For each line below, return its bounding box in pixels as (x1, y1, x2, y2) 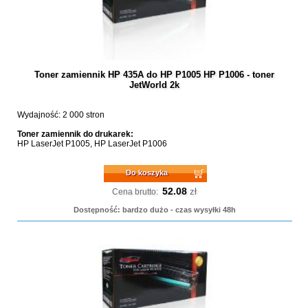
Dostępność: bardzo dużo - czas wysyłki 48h (73, 206, 236, 214)
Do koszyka (126, 168, 168, 177)
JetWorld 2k (129, 80, 180, 90)
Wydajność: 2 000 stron (16, 110, 104, 120)
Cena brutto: (112, 187, 159, 197)
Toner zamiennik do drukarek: (16, 129, 133, 139)
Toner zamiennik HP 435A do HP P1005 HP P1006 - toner (34, 69, 275, 80)
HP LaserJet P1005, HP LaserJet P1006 (16, 139, 167, 148)
